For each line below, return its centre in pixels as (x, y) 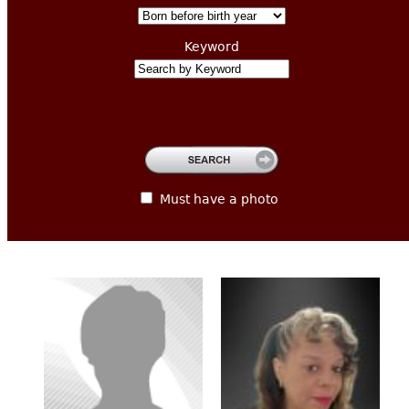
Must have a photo (219, 199)
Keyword (212, 46)
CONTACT (252, 35)
